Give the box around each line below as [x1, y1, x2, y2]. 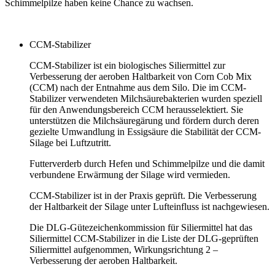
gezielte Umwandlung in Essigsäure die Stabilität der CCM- [29, 126, 261, 137]
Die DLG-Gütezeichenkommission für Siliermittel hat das [29, 222, 252, 233]
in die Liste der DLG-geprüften [135, 233, 258, 244]
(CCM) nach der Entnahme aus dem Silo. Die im [29, 82, 221, 93]
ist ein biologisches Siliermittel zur [91, 60, 225, 71]
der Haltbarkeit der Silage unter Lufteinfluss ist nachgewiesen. [29, 201, 269, 212]
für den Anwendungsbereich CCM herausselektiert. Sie [29, 104, 243, 115]
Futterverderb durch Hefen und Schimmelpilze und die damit [29, 158, 265, 169]
